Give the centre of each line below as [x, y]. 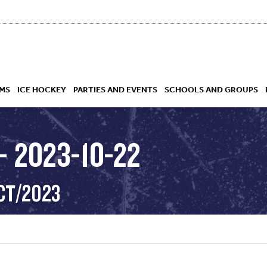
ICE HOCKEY [42, 89]
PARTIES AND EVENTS [115, 89]
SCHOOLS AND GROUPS [211, 89]
